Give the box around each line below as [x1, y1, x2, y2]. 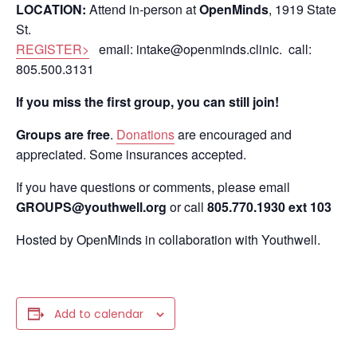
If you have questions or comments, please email [16, 178, 290, 196]
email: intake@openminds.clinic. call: [89, 40, 312, 58]
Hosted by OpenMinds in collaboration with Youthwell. [16, 230, 320, 249]
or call [167, 198, 207, 216]
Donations [116, 125, 175, 143]
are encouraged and [175, 125, 292, 143]
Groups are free [16, 125, 110, 143]
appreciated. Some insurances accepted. [16, 145, 246, 163]
